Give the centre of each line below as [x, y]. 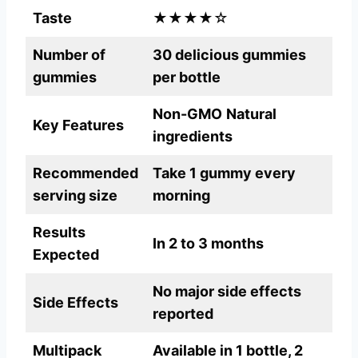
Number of [69, 55]
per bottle [187, 78]
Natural [251, 114]
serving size [75, 196]
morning [181, 196]
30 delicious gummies [229, 55]
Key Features [78, 125]
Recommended [86, 173]
